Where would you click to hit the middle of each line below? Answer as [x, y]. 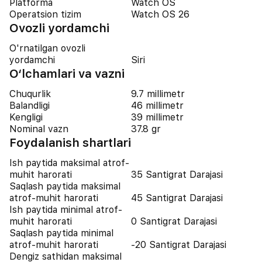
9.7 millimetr [158, 94]
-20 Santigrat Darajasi [179, 245]
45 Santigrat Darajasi [177, 198]
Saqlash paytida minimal [61, 233]
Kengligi [26, 117]
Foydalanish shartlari [70, 143]
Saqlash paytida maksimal [65, 186]
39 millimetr [157, 117]
